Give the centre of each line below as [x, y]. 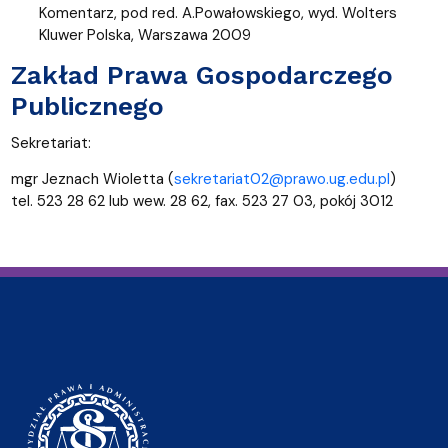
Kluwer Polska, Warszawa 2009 [144, 34]
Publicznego [87, 105]
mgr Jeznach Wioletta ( [92, 178]
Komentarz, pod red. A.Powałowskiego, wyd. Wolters [217, 12]
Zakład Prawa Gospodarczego [201, 74]
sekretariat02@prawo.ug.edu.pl [281, 178]
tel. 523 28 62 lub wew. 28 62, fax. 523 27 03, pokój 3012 [201, 200]
